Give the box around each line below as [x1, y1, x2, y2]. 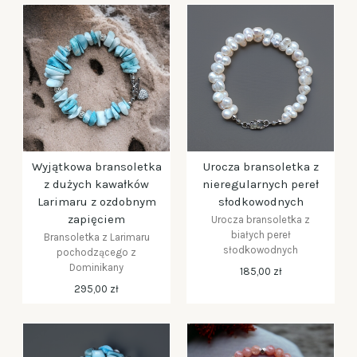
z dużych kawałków [44, 177, 149, 191]
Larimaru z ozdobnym [37, 194, 156, 209]
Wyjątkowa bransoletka [31, 159, 162, 174]
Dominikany [69, 261, 124, 273]
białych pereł [230, 229, 291, 241]
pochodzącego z [57, 246, 136, 258]
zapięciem [68, 212, 125, 226]
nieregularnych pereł [202, 177, 319, 191]
